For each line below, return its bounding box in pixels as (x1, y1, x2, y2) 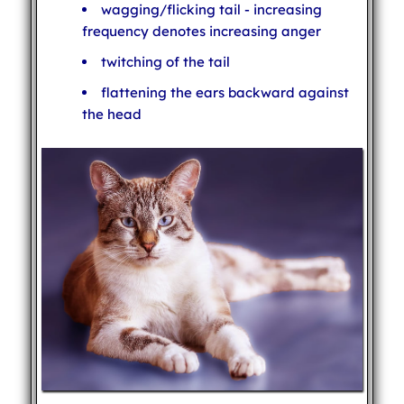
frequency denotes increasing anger (81, 22, 321, 40)
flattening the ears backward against (100, 83, 349, 101)
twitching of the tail (100, 52, 230, 70)
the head (81, 105, 142, 123)
